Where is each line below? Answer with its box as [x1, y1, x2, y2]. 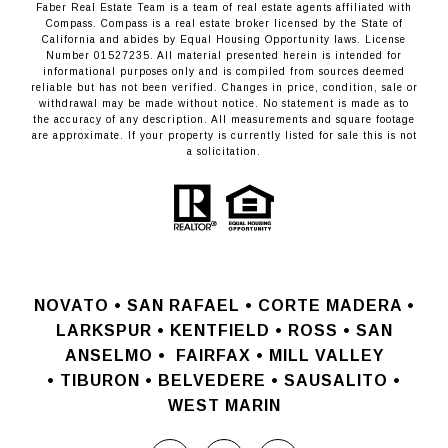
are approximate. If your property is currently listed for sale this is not [31, 129, 417, 141]
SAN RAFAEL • [126, 296, 253, 314]
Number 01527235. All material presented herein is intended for [46, 49, 402, 61]
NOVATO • [33, 296, 122, 314]
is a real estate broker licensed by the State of [147, 17, 403, 29]
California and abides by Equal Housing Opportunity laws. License [42, 33, 406, 45]
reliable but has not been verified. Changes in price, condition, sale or [30, 81, 418, 93]
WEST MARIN [167, 396, 281, 414]
